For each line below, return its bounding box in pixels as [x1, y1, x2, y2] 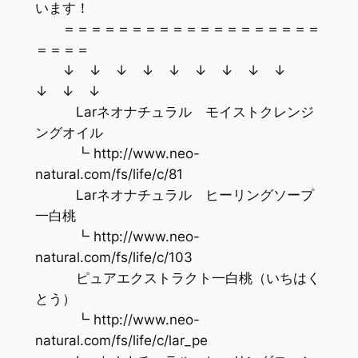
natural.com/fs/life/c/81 [34, 165, 183, 182]
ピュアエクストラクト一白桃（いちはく [34, 269, 320, 286]
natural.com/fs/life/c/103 [34, 249, 193, 265]
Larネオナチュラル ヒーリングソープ [34, 186, 314, 203]
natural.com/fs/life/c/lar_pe [34, 332, 208, 348]
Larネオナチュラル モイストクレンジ [34, 103, 314, 120]
